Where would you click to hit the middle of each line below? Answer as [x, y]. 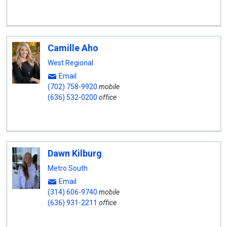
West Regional [70, 63]
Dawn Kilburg [74, 153]
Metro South [67, 168]
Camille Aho [73, 48]
